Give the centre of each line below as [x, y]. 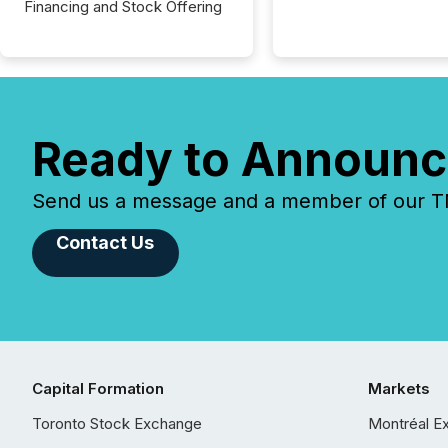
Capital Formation [98, 388]
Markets [399, 388]
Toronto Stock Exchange [117, 423]
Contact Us [105, 242]
